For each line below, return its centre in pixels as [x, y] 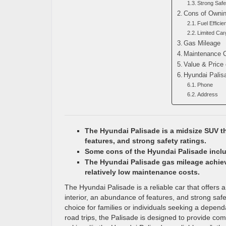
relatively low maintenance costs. [142, 172]
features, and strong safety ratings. [146, 141]
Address [207, 94]
